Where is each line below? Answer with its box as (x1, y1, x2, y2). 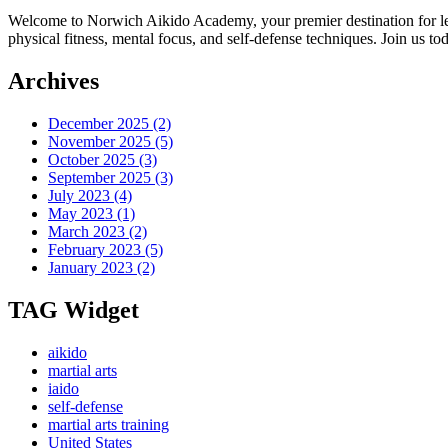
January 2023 (48, 258, 137, 276)
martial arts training (48, 415, 169, 433)
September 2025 (48, 168, 155, 186)
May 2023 (48, 204, 117, 222)
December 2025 (48, 114, 153, 132)
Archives (8, 68, 99, 95)
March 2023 (48, 222, 129, 240)
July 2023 (48, 186, 114, 204)
